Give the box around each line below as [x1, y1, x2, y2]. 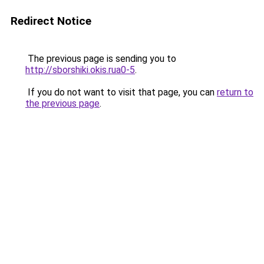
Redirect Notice [11, 14, 91, 28]
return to [217, 87, 253, 98]
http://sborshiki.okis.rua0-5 [25, 64, 135, 75]
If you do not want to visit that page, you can [25, 87, 217, 98]
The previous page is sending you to [25, 53, 176, 64]
